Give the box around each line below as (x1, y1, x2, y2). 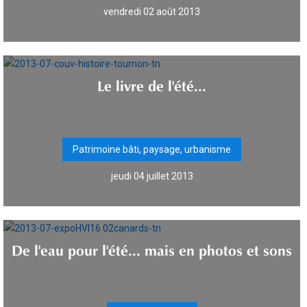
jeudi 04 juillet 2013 (110, 171, 193, 182)
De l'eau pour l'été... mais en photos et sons (12, 244, 292, 252)
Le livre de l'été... (97, 79, 206, 88)
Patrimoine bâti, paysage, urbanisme (73, 144, 231, 155)
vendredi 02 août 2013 (103, 6, 200, 17)
